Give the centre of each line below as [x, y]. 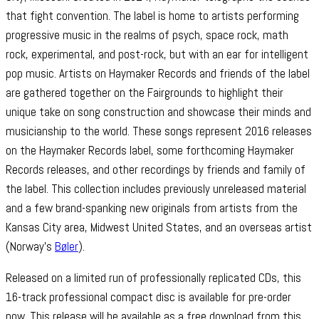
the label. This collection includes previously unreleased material [156, 189]
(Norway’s [30, 247]
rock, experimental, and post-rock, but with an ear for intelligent [157, 54]
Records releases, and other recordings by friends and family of [156, 170]
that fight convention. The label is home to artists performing [152, 16]
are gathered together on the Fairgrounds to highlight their [145, 93]
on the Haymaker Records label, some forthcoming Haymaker [150, 151]
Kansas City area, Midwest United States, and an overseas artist [159, 228]
